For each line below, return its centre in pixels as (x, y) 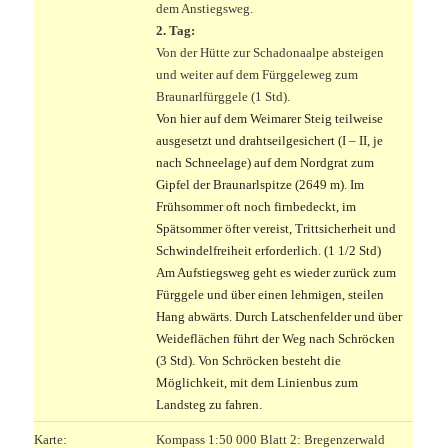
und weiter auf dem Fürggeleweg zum (257, 74)
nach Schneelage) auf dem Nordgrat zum (265, 162)
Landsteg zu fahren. (209, 404)
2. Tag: (176, 30)
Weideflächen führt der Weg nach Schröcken (276, 338)
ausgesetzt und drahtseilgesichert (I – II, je (270, 140)
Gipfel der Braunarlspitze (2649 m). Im (260, 184)
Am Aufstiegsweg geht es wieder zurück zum (276, 272)
